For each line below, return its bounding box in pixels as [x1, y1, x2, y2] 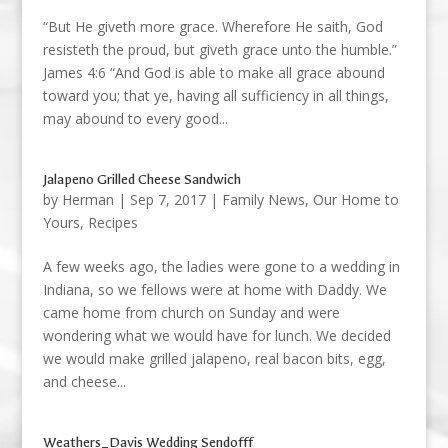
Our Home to [312, 190, 399, 209]
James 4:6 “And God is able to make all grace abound [42, 63, 385, 82]
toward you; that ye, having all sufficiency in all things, [42, 86, 389, 105]
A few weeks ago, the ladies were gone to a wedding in [42, 257, 400, 276]
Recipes [87, 213, 138, 232]
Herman [61, 190, 114, 209]
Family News [221, 190, 305, 209]
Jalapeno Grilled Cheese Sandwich [42, 171, 241, 188]
